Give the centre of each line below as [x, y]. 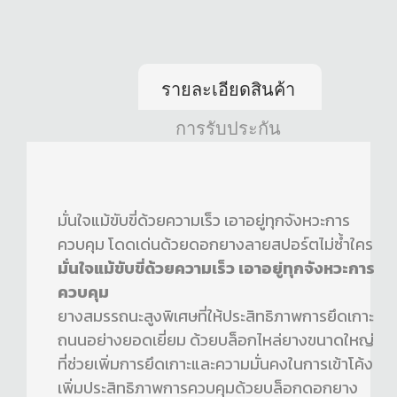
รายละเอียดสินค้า [228, 90]
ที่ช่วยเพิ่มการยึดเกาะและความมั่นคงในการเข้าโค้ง [215, 364]
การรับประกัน [228, 129]
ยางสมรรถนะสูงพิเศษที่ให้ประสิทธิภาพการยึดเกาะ [216, 316]
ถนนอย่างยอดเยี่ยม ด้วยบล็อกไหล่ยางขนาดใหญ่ [216, 340]
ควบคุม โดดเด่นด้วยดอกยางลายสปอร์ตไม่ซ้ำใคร [215, 245]
